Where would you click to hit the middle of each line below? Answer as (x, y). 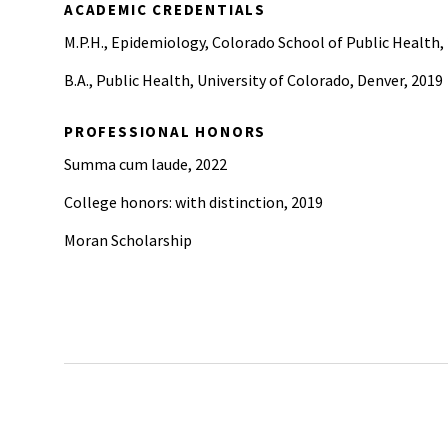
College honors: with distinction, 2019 (193, 202)
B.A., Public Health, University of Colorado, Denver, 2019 (253, 80)
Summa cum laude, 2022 (145, 164)
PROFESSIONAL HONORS (165, 131)
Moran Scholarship (128, 240)
